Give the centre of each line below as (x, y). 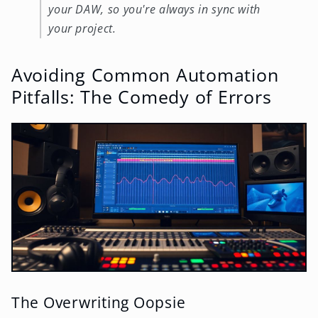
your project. (82, 28)
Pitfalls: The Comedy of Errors (141, 97)
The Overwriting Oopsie (98, 302)
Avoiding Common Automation (145, 75)
